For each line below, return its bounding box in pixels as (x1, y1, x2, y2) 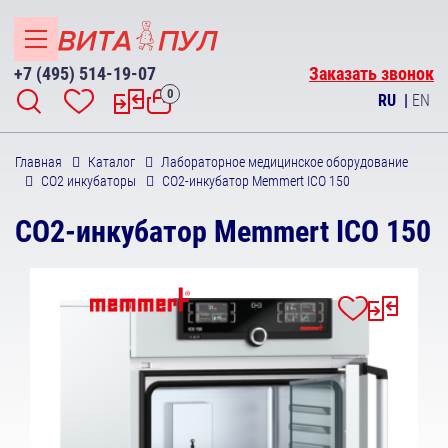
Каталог (88, 154, 135, 170)
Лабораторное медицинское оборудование (161, 154, 408, 170)
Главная (15, 154, 62, 170)
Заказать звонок (309, 63, 434, 84)
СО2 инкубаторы (41, 173, 136, 189)
